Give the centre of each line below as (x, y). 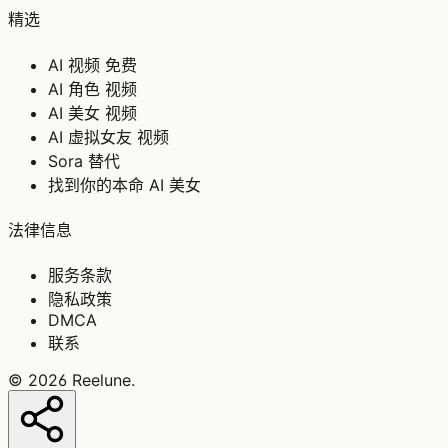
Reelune (101, 380)
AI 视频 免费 (92, 64)
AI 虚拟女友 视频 (108, 136)
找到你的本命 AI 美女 (124, 184)
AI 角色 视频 (92, 88)
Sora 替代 (84, 160)
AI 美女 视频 (92, 112)
